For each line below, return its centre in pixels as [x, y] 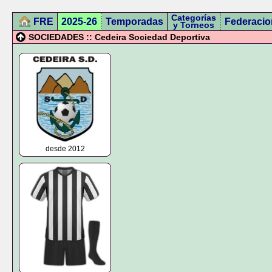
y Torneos [194, 25]
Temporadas [134, 22]
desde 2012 [65, 149]
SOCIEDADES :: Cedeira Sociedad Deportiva [119, 37]
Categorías [194, 18]
